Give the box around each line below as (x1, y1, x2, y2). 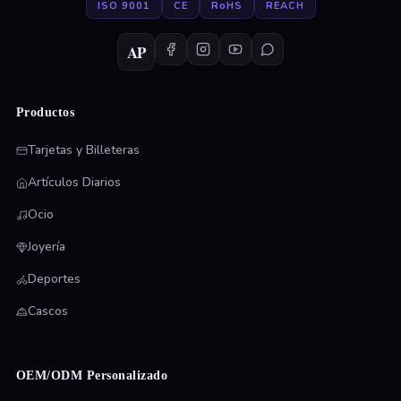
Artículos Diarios (27, 174, 121, 192)
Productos (15, 106, 75, 120)
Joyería (27, 238, 65, 256)
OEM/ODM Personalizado (15, 369, 168, 383)
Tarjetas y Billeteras (27, 141, 140, 159)
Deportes (27, 270, 81, 288)
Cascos (27, 303, 68, 320)
